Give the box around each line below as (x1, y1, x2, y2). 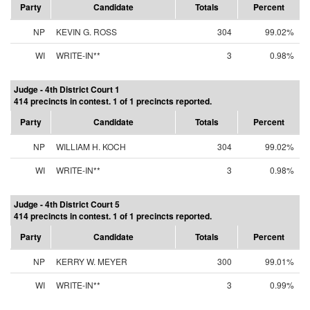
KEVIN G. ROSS (56, 26, 117, 37)
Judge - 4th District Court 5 (14, 198, 120, 210)
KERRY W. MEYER (56, 255, 127, 267)
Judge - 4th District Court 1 (14, 83, 120, 95)
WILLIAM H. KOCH (56, 140, 126, 152)
